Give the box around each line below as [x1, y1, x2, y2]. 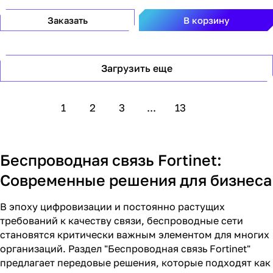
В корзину [183, 15, 230, 26]
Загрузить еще [101, 62, 172, 74]
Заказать [47, 15, 88, 26]
